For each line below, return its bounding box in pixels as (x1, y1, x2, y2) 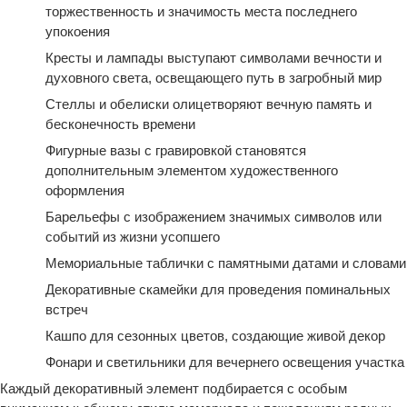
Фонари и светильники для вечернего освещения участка (45, 354, 404, 370)
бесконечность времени (45, 116, 195, 132)
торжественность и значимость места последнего (45, 4, 357, 19)
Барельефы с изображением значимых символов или (45, 209, 382, 224)
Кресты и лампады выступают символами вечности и (45, 50, 382, 65)
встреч (45, 302, 88, 317)
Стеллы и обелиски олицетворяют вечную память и (45, 96, 372, 112)
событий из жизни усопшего (45, 229, 220, 244)
